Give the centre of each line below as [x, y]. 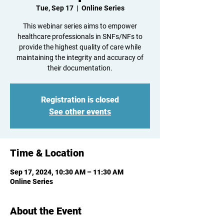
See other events [80, 112]
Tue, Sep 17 [54, 8]
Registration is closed [80, 100]
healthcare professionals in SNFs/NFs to [80, 36]
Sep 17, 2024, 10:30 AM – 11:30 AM [67, 172]
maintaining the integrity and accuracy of [80, 57]
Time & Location [47, 153]
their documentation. [80, 68]
